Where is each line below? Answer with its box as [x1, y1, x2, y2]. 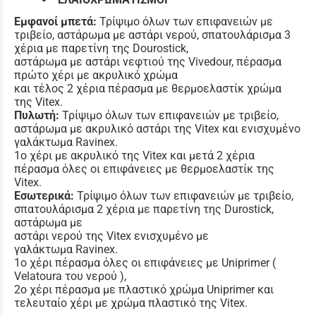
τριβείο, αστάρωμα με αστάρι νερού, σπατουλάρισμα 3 [14, 28, 291, 42]
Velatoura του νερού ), [14, 269, 126, 283]
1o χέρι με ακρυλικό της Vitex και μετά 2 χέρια [14, 148, 255, 162]
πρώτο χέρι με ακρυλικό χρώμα [14, 68, 178, 82]
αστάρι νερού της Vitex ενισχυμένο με [14, 229, 209, 243]
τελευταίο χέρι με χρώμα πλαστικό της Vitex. [14, 296, 248, 310]
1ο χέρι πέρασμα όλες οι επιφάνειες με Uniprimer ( [14, 255, 276, 269]
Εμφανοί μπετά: [14, 14, 97, 28]
